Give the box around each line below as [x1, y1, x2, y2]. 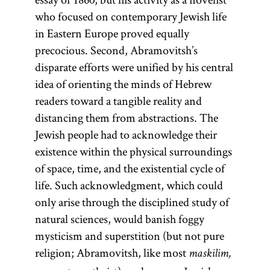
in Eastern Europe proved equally [34, 25, 189, 41]
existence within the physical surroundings [34, 143, 232, 159]
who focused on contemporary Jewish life [34, 8, 227, 24]
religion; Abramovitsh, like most [34, 245, 189, 260]
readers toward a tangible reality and [34, 93, 202, 108]
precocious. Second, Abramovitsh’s [34, 42, 198, 58]
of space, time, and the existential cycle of [34, 160, 225, 176]
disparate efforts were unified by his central [34, 59, 233, 75]
